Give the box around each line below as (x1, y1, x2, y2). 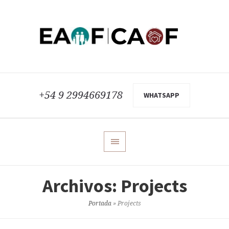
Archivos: (42, 174, 121, 197)
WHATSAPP (144, 90, 179, 100)
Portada (88, 200, 111, 208)
